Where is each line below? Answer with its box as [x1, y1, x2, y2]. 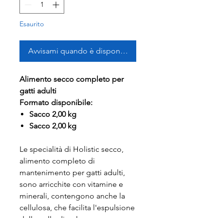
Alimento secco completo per [19, 74, 124, 84]
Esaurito [19, 19, 44, 28]
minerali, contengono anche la [19, 191, 125, 200]
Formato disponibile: [19, 98, 92, 107]
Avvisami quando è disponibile [28, 46, 135, 55]
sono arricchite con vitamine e [19, 180, 123, 189]
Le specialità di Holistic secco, [19, 145, 124, 154]
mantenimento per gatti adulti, [19, 168, 125, 177]
